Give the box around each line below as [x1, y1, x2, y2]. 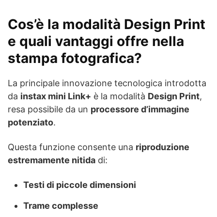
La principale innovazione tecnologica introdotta [8, 77, 206, 88]
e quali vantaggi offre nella [8, 32, 184, 49]
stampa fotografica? [8, 49, 142, 66]
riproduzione [136, 141, 189, 152]
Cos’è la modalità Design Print [8, 15, 205, 32]
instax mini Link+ [20, 91, 91, 101]
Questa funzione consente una [8, 141, 136, 152]
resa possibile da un [8, 104, 91, 114]
